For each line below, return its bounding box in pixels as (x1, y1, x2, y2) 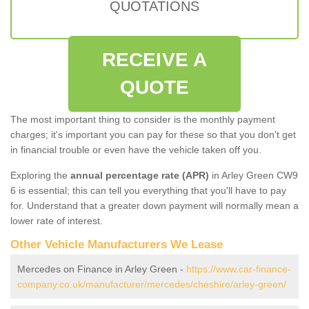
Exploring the (10, 169, 70, 181)
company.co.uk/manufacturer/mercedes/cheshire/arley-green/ (17, 278, 286, 290)
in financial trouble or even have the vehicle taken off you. (10, 143, 261, 155)
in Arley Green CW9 (209, 169, 298, 181)
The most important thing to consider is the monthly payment (10, 113, 275, 125)
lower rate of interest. (10, 215, 103, 226)
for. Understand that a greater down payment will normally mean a (10, 199, 299, 211)
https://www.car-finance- (186, 263, 291, 275)
